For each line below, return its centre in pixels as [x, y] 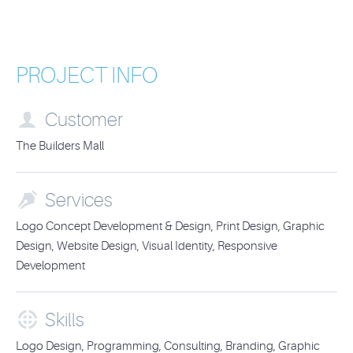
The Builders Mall [60, 147]
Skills [65, 321]
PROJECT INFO [87, 75]
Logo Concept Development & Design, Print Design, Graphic [170, 227]
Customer [84, 121]
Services [79, 201]
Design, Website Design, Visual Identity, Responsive [147, 247]
